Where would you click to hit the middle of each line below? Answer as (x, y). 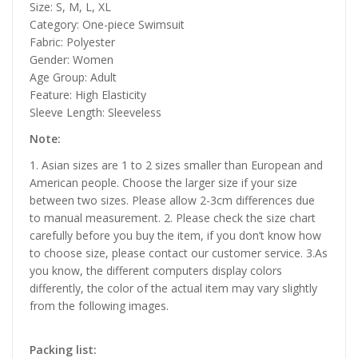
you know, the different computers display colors (156, 270)
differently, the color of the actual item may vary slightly (173, 288)
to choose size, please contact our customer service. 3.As (179, 253)
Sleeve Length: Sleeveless (95, 112)
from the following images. (99, 305)
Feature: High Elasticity (88, 94)
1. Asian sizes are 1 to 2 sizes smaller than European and (176, 165)
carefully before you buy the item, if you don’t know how (175, 235)
